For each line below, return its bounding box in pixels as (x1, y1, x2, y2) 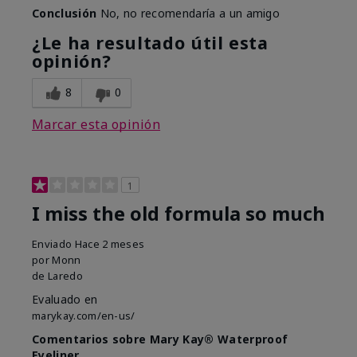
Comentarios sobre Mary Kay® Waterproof (32, 331, 288, 347)
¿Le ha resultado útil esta (32, 31, 269, 55)
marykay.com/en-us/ (32, 308, 135, 324)
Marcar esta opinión (32, 116, 161, 134)
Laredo (47, 269, 83, 284)
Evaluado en (32, 292, 98, 308)
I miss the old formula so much (32, 201, 325, 227)
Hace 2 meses (74, 237, 145, 252)
